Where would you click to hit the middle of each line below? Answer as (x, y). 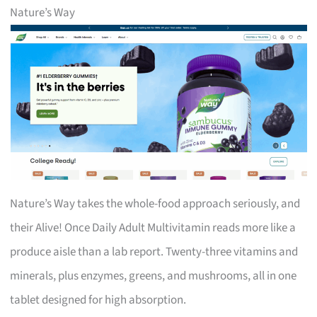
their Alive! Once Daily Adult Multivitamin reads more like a (153, 227)
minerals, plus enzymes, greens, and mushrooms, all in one (154, 276)
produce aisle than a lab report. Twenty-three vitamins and (154, 252)
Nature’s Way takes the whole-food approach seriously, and (155, 203)
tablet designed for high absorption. (98, 300)
